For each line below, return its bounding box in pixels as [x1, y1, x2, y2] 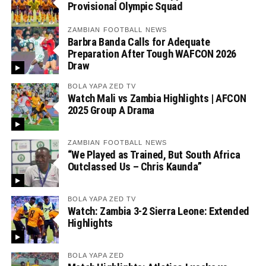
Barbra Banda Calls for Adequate [67, 36, 210, 48]
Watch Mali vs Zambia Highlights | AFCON [67, 92, 246, 104]
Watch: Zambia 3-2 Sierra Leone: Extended [67, 205, 249, 217]
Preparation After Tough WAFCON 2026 [67, 47, 236, 60]
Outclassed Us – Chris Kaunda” [67, 160, 202, 173]
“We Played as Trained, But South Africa [67, 148, 240, 161]
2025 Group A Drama [67, 104, 155, 116]
